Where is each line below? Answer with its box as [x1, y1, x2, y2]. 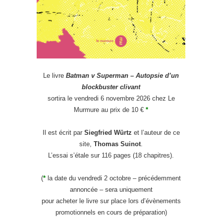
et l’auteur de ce [131, 128, 180, 136]
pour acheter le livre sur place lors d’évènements [41, 197, 181, 205]
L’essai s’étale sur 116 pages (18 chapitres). [48, 151, 174, 159]
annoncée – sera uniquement [69, 185, 153, 193]
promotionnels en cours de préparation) [55, 208, 167, 216]
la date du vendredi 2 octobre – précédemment [46, 174, 181, 182]
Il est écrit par [42, 128, 84, 136]
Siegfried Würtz [84, 128, 132, 136]
